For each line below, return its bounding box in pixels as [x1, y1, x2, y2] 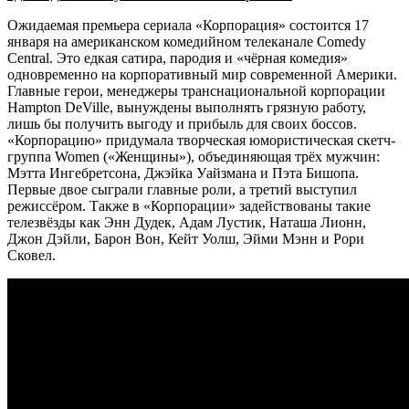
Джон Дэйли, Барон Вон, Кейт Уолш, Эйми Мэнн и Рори [7, 230, 364, 246]
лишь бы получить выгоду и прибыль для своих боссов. [7, 115, 357, 131]
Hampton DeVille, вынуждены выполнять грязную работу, [7, 99, 366, 115]
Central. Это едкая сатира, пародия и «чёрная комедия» [7, 49, 348, 66]
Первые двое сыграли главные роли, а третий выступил [7, 181, 357, 197]
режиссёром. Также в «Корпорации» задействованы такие [7, 197, 371, 214]
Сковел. [7, 246, 56, 263]
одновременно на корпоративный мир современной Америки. [7, 66, 397, 82]
